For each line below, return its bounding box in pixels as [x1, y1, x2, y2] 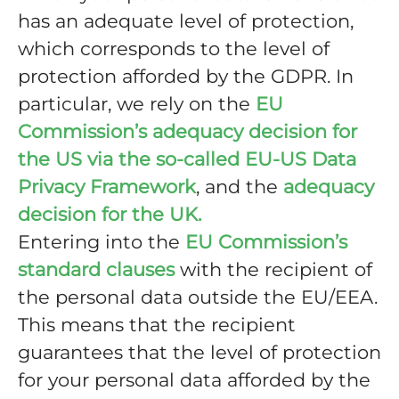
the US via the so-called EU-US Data [18, 148, 356, 170]
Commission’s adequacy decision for [18, 120, 357, 142]
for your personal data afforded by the [18, 369, 370, 391]
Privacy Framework [18, 175, 196, 198]
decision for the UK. [18, 203, 201, 225]
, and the [196, 175, 283, 198]
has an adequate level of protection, [18, 10, 354, 32]
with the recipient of [175, 258, 372, 281]
